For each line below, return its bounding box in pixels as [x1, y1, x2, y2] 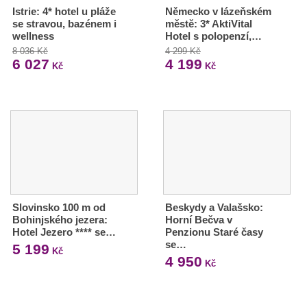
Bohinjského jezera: [12, 213, 108, 225]
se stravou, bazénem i [12, 17, 116, 29]
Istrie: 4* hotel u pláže [12, 5, 116, 17]
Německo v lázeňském [164, 5, 271, 17]
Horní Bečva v [164, 213, 232, 225]
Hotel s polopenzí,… [164, 29, 262, 42]
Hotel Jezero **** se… [12, 225, 116, 238]
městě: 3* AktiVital [164, 17, 252, 29]
